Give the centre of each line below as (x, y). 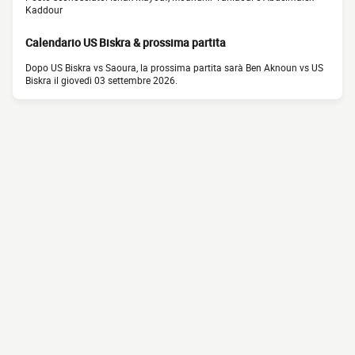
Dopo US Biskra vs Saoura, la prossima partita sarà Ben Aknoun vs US (174, 68)
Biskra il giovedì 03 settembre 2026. (101, 80)
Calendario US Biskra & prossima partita (126, 43)
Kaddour (44, 10)
